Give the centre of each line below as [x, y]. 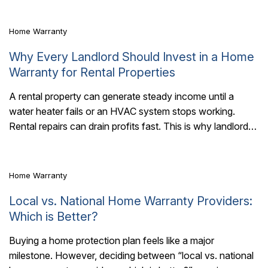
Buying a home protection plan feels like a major [112, 240]
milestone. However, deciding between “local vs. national [131, 255]
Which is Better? [54, 216]
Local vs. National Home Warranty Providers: [131, 201]
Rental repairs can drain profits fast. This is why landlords [131, 127]
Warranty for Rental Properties [92, 73]
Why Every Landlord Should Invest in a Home [132, 57]
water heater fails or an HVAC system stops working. [122, 112]
